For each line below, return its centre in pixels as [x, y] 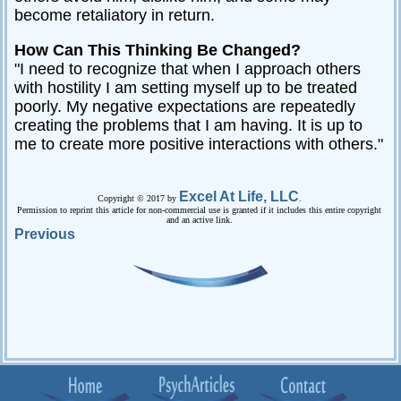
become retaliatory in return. [115, 15]
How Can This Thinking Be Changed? [158, 50]
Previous [45, 234]
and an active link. [199, 219]
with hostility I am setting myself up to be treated [186, 87]
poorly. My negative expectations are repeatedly [185, 106]
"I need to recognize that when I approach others [188, 68]
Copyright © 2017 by [138, 198]
